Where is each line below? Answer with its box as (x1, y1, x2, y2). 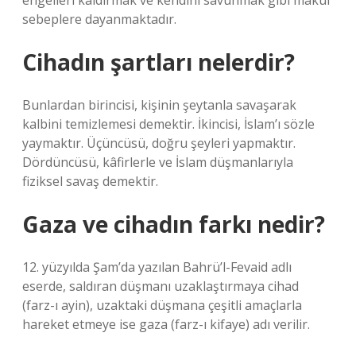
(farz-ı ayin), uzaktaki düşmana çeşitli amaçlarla (22, 296, 302, 314)
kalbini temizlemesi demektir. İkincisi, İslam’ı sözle (22, 115, 315, 133)
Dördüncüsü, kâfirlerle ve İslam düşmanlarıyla (22, 153, 293, 171)
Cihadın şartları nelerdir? (22, 47, 295, 77)
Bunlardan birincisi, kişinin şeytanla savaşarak (22, 96, 296, 114)
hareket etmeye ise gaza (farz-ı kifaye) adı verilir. (22, 315, 310, 333)
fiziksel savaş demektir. (22, 172, 158, 190)
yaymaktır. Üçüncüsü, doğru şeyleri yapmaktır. (22, 134, 296, 152)
